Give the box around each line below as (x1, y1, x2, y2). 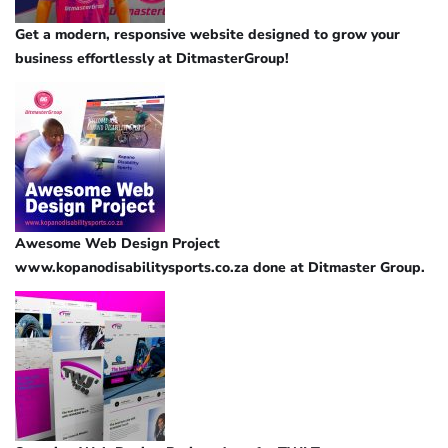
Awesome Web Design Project (15, 233, 220, 253)
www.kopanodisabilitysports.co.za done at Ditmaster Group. (15, 257, 425, 277)
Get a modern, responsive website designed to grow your (15, 24, 400, 44)
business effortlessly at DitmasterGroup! (15, 48, 289, 68)
